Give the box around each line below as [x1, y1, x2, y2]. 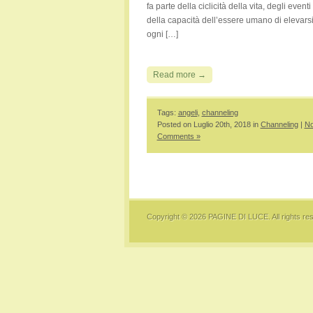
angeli [177, 108, 198, 117]
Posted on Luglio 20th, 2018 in [156, 120, 261, 129]
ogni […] [146, 29, 178, 39]
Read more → [152, 70, 206, 80]
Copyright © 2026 [146, 212, 208, 221]
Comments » [156, 132, 201, 140]
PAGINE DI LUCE [208, 212, 268, 221]
